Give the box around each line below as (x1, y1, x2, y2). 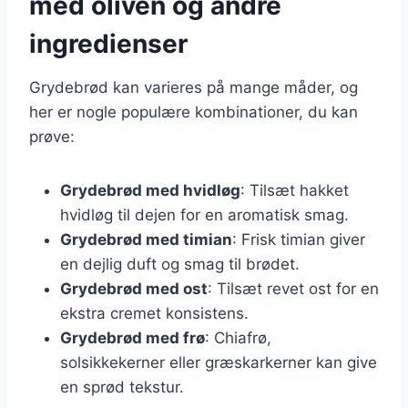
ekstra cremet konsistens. (60, 303, 249, 322)
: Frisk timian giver (232, 229, 365, 249)
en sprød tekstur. (60, 377, 184, 396)
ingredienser (29, 27, 188, 59)
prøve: (29, 127, 75, 146)
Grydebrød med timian (60, 229, 232, 249)
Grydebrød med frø (60, 328, 205, 347)
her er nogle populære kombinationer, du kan (29, 102, 358, 121)
